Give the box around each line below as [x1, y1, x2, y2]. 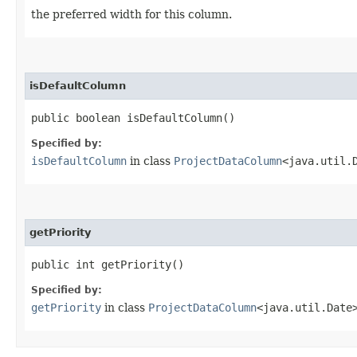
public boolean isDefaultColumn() [31, 111, 235, 124]
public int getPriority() [31, 257, 184, 271]
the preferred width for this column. [31, 7, 232, 21]
